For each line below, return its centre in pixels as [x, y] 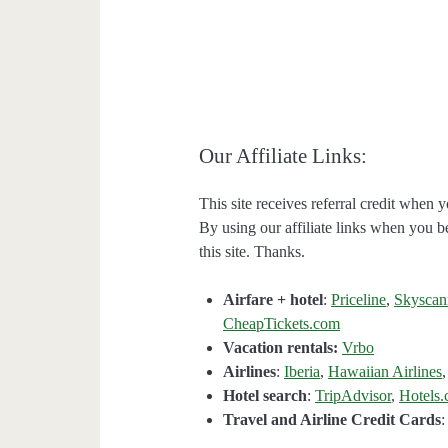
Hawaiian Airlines [385, 372]
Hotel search [265, 396]
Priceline [359, 300]
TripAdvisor [353, 396]
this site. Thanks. [252, 252]
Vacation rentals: [281, 348]
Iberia [302, 372]
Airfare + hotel [273, 300]
